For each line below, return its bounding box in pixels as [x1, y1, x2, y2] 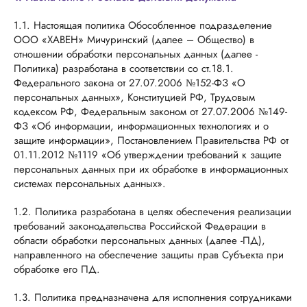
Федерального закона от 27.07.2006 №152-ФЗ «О [14, 75, 245, 90]
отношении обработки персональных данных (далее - [14, 47, 258, 62]
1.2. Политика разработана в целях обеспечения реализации [14, 204, 291, 219]
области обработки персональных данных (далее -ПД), [14, 233, 265, 248]
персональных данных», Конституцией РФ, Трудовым [14, 90, 255, 105]
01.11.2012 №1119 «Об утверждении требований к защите [14, 147, 282, 162]
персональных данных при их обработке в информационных [14, 162, 288, 177]
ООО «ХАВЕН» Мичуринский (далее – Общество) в [14, 32, 254, 47]
